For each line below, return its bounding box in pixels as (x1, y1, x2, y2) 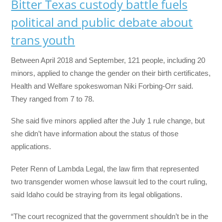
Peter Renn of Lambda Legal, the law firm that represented (11, 164, 199, 173)
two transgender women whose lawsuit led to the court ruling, (11, 177, 208, 186)
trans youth (11, 32, 75, 49)
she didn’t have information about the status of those (11, 129, 179, 138)
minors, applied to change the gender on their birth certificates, (11, 69, 211, 78)
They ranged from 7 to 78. (11, 95, 95, 104)
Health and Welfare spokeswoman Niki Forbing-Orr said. (11, 82, 194, 91)
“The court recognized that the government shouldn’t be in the (11, 212, 209, 221)
